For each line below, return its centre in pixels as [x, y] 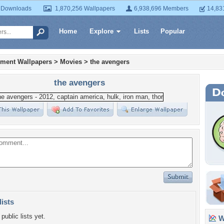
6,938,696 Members [161, 8]
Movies [71, 62]
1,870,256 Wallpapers [85, 8]
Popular [173, 31]
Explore [101, 31]
